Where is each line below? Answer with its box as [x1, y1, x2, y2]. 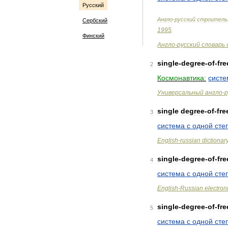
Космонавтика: [157, 74, 206, 82]
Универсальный [157, 89, 204, 96]
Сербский [82, 17, 107, 23]
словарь [202, 41, 225, 48]
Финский [82, 33, 104, 39]
